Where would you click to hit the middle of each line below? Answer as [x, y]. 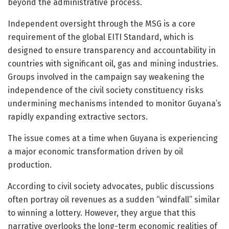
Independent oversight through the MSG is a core [101, 24]
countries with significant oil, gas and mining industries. [113, 63]
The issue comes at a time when [69, 138]
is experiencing [188, 138]
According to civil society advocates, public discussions [111, 186]
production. [30, 165]
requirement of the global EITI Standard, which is [101, 37]
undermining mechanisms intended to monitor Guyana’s [114, 103]
